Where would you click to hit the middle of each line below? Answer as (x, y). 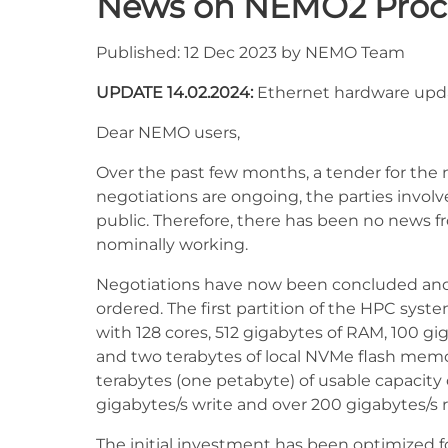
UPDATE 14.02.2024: (174, 92)
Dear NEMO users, (168, 132)
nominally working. (172, 244)
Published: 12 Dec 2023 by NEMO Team (250, 52)
